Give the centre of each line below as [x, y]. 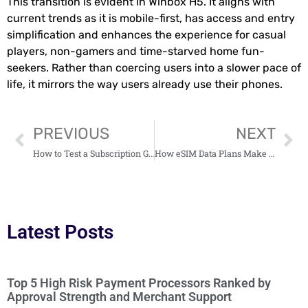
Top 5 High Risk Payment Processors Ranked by [139, 283]
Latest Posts [60, 232]
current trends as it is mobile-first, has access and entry [151, 19]
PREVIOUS [71, 134]
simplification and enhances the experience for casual [146, 35]
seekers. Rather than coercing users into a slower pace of [154, 68]
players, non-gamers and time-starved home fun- [136, 52]
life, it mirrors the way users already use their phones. [145, 85]
